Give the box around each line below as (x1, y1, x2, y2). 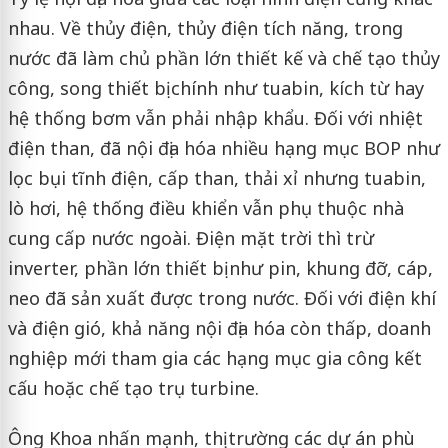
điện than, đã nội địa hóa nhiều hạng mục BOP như (7, 136, 440, 161)
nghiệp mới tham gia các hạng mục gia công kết (7, 346, 422, 371)
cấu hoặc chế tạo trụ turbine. (7, 376, 259, 401)
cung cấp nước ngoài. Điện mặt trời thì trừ (7, 226, 374, 251)
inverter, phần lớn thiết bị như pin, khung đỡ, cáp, (7, 256, 433, 281)
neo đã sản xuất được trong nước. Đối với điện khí (7, 286, 436, 311)
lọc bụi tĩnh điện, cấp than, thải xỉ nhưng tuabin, (7, 166, 426, 191)
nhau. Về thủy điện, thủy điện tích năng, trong (7, 16, 403, 41)
